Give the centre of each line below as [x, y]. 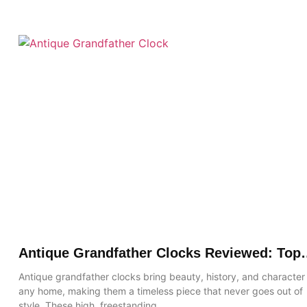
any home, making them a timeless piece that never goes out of [161, 291]
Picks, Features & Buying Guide [123, 269]
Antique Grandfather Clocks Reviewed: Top [160, 253]
